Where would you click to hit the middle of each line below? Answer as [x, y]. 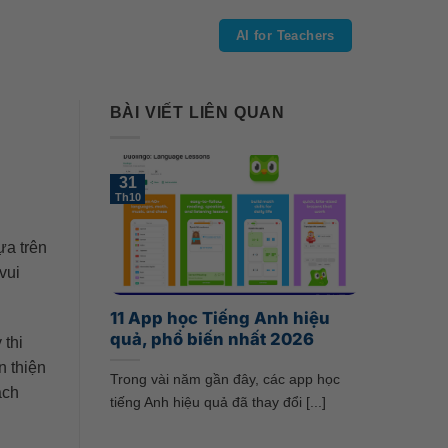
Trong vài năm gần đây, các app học [224, 378]
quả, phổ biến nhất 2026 [211, 338]
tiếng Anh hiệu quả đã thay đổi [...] [217, 401]
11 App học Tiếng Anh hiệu [219, 317]
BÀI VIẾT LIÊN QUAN [197, 112]
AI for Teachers [285, 35]
